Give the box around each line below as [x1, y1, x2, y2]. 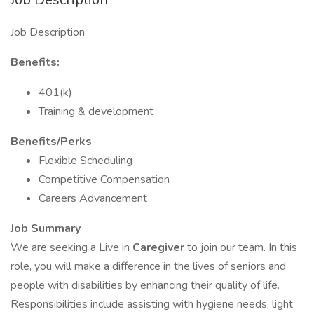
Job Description [11, 25, 85, 40]
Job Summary [11, 221, 81, 236]
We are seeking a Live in [11, 240, 132, 255]
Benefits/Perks [11, 134, 92, 149]
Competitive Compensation [39, 172, 170, 187]
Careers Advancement [39, 191, 147, 206]
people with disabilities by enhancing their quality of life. [11, 278, 280, 293]
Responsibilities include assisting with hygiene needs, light [11, 296, 293, 312]
